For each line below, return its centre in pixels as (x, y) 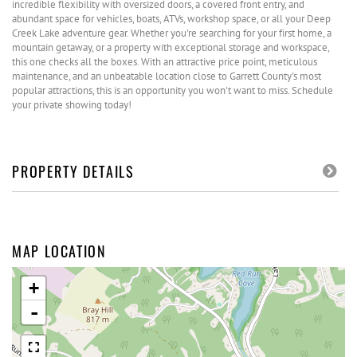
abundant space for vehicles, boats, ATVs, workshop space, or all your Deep (171, 19)
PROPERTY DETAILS (74, 171)
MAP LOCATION (59, 251)
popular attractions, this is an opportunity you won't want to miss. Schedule (173, 90)
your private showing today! (72, 105)
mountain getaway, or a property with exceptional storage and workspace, (171, 47)
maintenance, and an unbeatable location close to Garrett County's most (167, 76)
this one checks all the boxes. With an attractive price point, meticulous (165, 62)
